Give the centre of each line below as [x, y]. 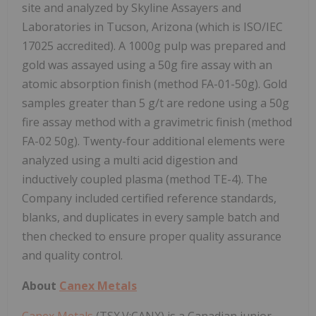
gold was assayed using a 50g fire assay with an [147, 65]
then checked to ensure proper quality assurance [152, 236]
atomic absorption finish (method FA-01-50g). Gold [154, 84]
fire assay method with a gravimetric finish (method [157, 122]
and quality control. [72, 255]
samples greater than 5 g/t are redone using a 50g [156, 103]
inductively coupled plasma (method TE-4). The [145, 179]
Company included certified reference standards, [149, 198]
